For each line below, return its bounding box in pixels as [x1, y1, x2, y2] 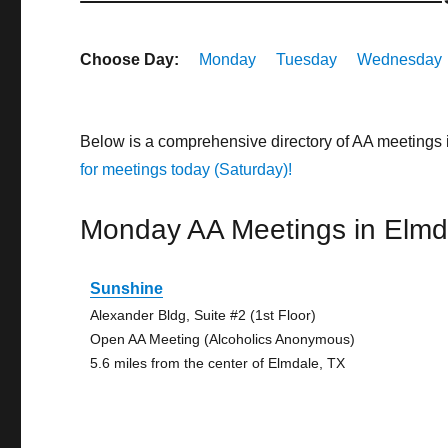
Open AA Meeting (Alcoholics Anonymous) [90, 331, 356, 347]
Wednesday [357, 51, 443, 68]
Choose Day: [80, 51, 180, 68]
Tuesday [276, 51, 338, 68]
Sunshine [90, 280, 164, 297]
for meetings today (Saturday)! [80, 161, 293, 178]
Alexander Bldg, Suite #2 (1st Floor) [90, 307, 317, 323]
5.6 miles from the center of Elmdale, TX [90, 355, 346, 371]
